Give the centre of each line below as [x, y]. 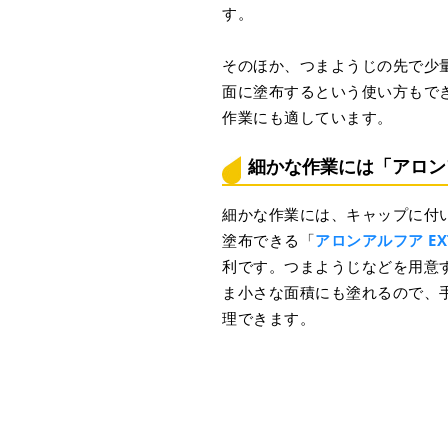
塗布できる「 [268, 239]
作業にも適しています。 [307, 116]
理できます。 [268, 317]
